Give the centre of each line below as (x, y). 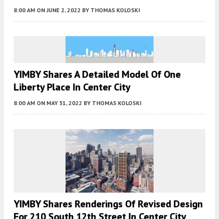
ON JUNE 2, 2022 (59, 10)
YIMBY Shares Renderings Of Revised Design (108, 204)
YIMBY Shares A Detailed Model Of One (97, 74)
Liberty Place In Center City (72, 87)
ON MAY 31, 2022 (59, 103)
